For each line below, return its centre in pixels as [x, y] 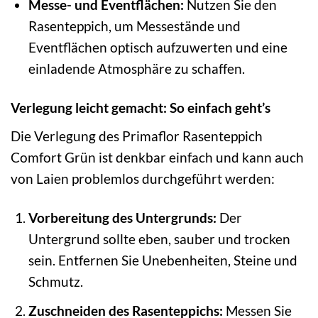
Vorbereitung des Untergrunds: [122, 217]
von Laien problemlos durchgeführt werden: [143, 179]
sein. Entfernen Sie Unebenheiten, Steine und [163, 260]
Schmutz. [55, 281]
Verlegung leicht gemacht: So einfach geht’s [141, 108]
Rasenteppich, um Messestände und [134, 26]
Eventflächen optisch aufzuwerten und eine [158, 48]
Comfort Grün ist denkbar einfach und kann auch [157, 157]
